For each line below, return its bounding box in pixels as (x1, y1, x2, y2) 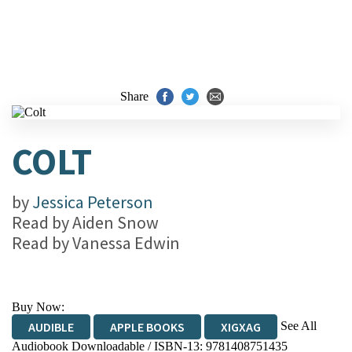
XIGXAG (221, 319, 261, 335)
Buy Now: (12, 300, 64, 313)
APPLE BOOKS (110, 319, 185, 335)
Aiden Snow (72, 211, 159, 233)
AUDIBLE (28, 319, 74, 335)
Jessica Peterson (32, 191, 153, 213)
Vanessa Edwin (72, 232, 180, 254)
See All (280, 318, 317, 332)
